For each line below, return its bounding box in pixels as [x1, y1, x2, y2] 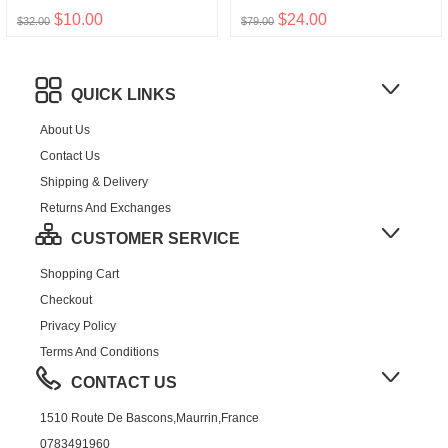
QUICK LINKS [71, 86, 176, 103]
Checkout [40, 293, 92, 307]
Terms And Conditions [40, 345, 159, 359]
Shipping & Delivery [40, 175, 148, 189]
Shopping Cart [40, 267, 119, 281]
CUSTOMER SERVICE [71, 230, 240, 247]
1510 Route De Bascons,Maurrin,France [40, 411, 259, 425]
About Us [40, 123, 90, 137]
